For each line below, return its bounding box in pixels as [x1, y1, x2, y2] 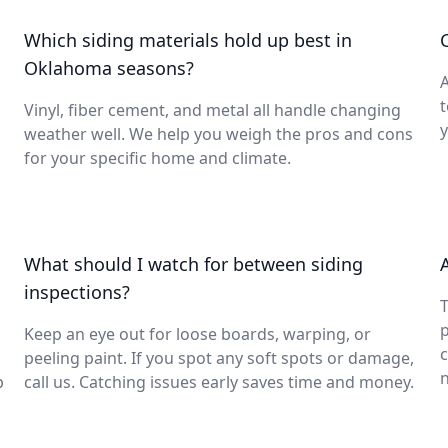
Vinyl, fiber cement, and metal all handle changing [24, 99, 401, 121]
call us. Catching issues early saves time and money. [24, 371, 414, 393]
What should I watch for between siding [24, 252, 363, 276]
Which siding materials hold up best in [24, 28, 352, 52]
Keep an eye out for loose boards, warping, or [24, 323, 371, 345]
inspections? [24, 280, 130, 304]
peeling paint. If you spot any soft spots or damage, [24, 347, 414, 369]
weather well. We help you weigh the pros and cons [24, 123, 413, 145]
